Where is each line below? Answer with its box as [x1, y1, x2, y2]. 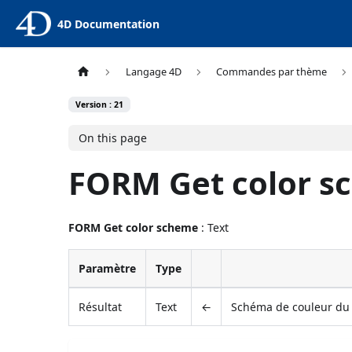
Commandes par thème [215, 64, 327, 79]
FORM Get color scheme [68, 219, 199, 235]
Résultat [79, 299, 123, 314]
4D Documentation [57, 16, 159, 31]
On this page [79, 130, 147, 145]
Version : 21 [75, 99, 124, 111]
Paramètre [79, 260, 137, 276]
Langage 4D [125, 64, 181, 79]
